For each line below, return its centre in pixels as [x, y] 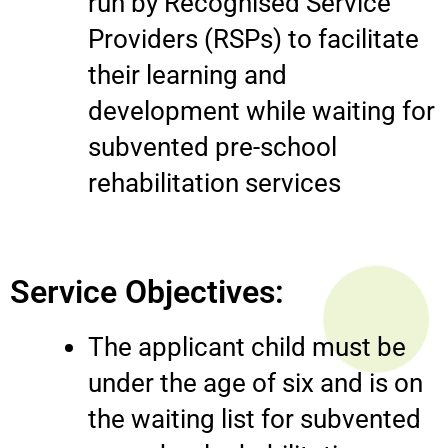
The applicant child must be [247, 346]
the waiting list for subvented [254, 418]
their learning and [187, 74]
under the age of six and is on [255, 382]
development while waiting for [261, 110]
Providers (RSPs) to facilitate [253, 38]
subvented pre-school [212, 146]
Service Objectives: [147, 291]
